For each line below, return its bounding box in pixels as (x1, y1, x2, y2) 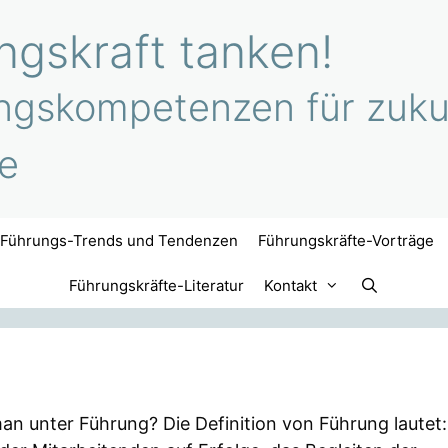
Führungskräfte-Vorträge (257, 231, 434, 250)
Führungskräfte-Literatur (69, 276, 245, 295)
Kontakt (264, 276, 318, 295)
